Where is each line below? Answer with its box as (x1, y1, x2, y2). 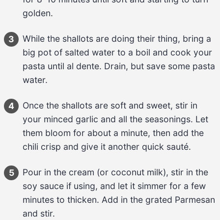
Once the (23, 100, 61, 110)
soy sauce (23, 180, 64, 191)
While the (23, 33, 62, 44)
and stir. (23, 208, 55, 219)
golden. (23, 7, 53, 18)
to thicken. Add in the (54, 194, 145, 205)
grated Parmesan (145, 194, 215, 205)
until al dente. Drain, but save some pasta (45, 60, 215, 71)
